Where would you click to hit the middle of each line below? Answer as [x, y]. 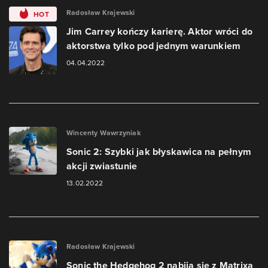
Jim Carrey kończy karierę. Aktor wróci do [160, 31]
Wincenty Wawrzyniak [103, 133]
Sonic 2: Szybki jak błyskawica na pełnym [159, 152]
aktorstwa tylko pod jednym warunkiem [154, 46]
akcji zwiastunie [102, 166]
